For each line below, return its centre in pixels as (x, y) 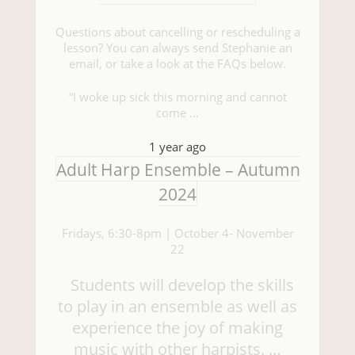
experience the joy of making (177, 328)
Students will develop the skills (177, 285)
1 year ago (177, 146)
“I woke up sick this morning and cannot (177, 97)
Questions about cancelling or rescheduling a (177, 31)
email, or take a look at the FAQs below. (177, 63)
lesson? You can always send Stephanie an (177, 47)
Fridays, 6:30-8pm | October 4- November (177, 233)
